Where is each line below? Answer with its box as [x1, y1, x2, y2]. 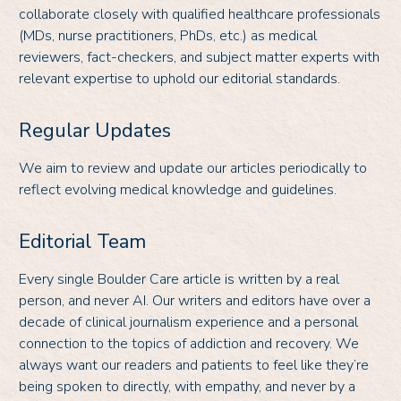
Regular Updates [19, 116, 171, 144]
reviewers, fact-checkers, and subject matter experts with [19, 47, 380, 67]
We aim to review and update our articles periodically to [19, 158, 367, 178]
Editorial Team [19, 227, 146, 255]
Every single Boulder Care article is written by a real [19, 269, 339, 289]
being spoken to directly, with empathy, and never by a [19, 376, 355, 397]
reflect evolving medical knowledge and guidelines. [19, 179, 340, 200]
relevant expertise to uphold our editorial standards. [19, 68, 344, 89]
